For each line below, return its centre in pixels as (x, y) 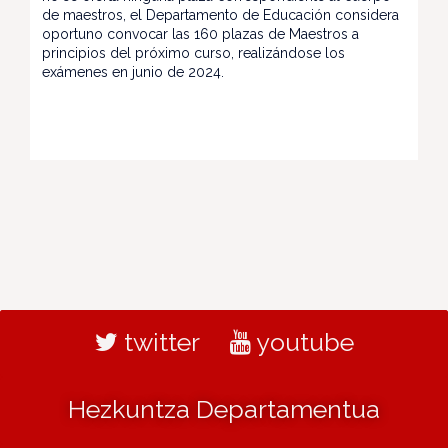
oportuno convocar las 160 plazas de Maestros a (200, 34)
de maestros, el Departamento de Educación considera (220, 15)
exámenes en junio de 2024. (133, 72)
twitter (158, 342)
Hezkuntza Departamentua (224, 409)
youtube (302, 342)
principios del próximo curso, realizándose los (193, 53)
